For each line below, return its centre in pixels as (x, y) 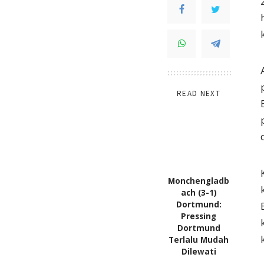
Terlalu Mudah (199, 240)
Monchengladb (199, 181)
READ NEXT (199, 94)
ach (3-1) (199, 193)
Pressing (199, 217)
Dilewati (199, 252)
